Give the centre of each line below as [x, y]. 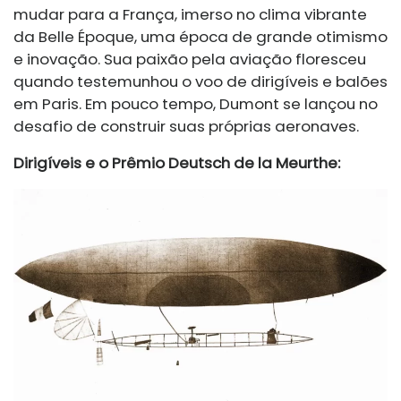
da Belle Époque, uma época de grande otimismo [200, 36]
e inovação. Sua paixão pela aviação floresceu [190, 59]
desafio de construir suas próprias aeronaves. [186, 126]
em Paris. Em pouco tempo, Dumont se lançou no [196, 103]
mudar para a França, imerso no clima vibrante [190, 14]
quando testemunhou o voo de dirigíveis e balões [200, 81]
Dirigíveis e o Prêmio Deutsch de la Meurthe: [177, 162]
